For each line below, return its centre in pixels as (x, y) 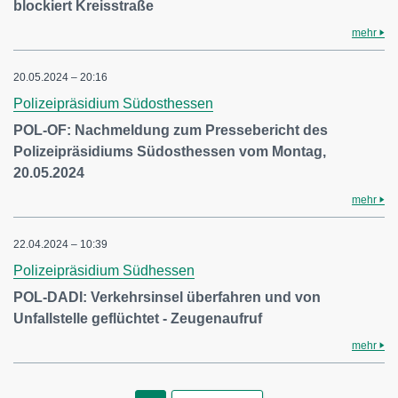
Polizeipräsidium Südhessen (104, 271)
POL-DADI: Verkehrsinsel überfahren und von (167, 297)
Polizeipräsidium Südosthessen (113, 103)
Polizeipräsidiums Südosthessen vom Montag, (170, 151)
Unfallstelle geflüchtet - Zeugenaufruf (138, 318)
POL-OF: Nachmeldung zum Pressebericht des (171, 130)
